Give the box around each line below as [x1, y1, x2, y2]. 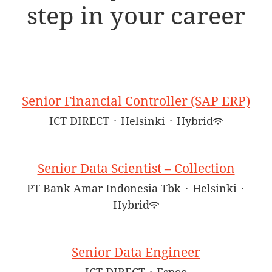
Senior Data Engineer [72, 245, 200, 260]
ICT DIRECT [49, 115, 109, 127]
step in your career [27, 2, 245, 30]
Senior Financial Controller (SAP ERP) [22, 93, 250, 109]
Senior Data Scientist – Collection [37, 161, 235, 176]
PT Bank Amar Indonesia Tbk [27, 182, 181, 195]
